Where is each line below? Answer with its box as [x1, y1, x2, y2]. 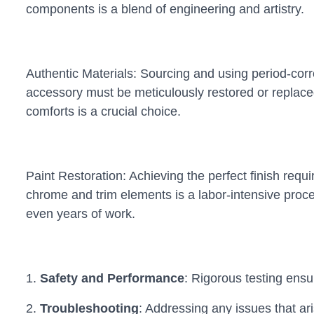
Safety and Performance [39, 271, 184, 285]
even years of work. [25, 207, 135, 221]
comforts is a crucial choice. [25, 104, 181, 118]
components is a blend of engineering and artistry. [25, 2, 304, 16]
